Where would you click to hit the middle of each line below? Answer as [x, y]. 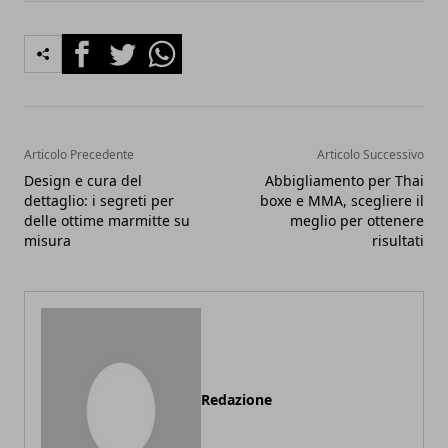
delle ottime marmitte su [107, 220]
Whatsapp [179, 44]
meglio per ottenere [357, 220]
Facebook [97, 44]
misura [47, 240]
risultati [398, 240]
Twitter [128, 44]
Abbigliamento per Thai [344, 180]
